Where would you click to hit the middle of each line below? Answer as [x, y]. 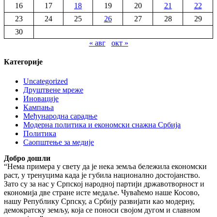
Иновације [41, 98]
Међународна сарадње [60, 116]
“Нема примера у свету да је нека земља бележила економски [105, 166]
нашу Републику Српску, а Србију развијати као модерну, [99, 201]
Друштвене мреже [53, 90]
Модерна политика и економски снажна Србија [102, 124]
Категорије [23, 62]
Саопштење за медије [59, 142]
